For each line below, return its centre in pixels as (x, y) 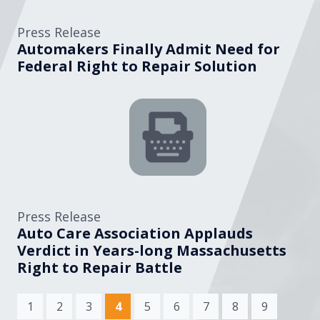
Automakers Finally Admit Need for (149, 49)
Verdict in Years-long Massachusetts (152, 250)
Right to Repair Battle (100, 267)
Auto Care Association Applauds (135, 233)
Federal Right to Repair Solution (137, 66)
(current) (146, 305)
